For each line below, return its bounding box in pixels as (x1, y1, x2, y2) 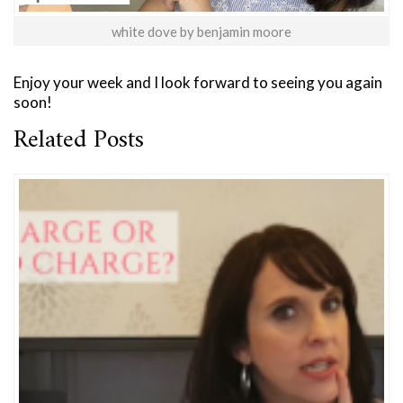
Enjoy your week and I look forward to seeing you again (13, 72, 382, 92)
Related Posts (13, 118, 144, 163)
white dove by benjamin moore (112, 22, 291, 40)
